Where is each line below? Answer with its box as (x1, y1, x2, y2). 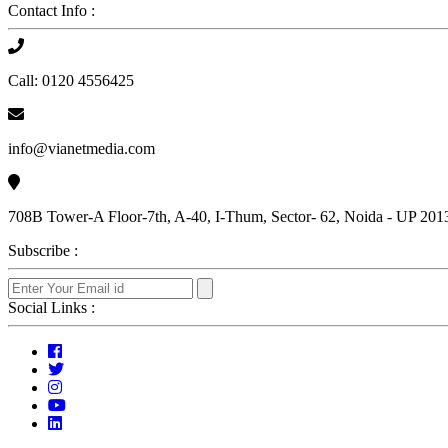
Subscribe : (8, 242, 78, 259)
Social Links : (8, 299, 95, 316)
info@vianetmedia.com (8, 140, 155, 157)
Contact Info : (8, 2, 95, 19)
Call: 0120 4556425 (8, 72, 134, 89)
